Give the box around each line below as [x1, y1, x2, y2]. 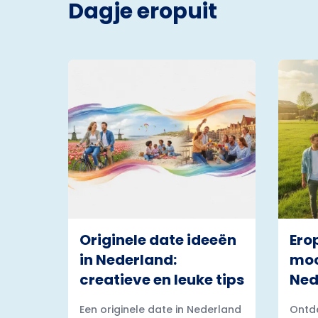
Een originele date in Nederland [79, 302, 241, 317]
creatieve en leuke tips [79, 270, 244, 290]
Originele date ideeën [79, 230, 236, 250]
